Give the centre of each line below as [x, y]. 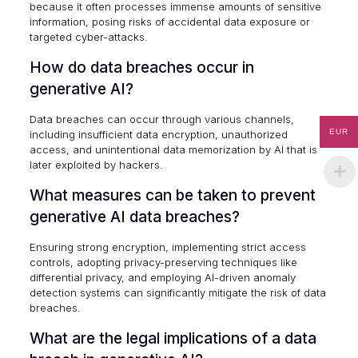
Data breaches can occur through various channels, [161, 119]
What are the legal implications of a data [173, 338]
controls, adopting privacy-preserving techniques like [163, 262]
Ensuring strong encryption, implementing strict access [167, 247]
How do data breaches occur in [141, 68]
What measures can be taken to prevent [172, 195]
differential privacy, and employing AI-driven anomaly [162, 277]
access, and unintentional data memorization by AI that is [173, 149]
